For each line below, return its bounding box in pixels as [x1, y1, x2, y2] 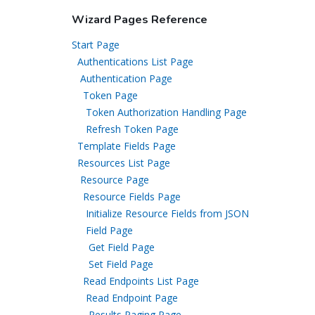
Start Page [72, 38, 120, 51]
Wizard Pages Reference [72, 12, 207, 27]
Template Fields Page [77, 139, 176, 153]
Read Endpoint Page [86, 291, 178, 304]
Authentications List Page [77, 55, 193, 68]
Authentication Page [80, 72, 172, 85]
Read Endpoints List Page [83, 274, 199, 288]
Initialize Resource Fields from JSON [86, 207, 249, 220]
